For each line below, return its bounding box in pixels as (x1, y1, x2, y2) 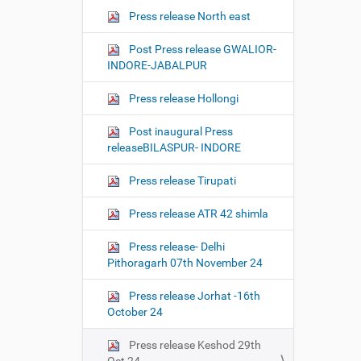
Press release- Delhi (127, 240, 225, 253)
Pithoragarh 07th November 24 (107, 256, 263, 269)
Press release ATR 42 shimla (127, 207, 268, 220)
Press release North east (127, 10, 251, 23)
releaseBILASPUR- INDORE (107, 141, 241, 154)
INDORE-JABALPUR (107, 59, 207, 72)
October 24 (107, 305, 163, 318)
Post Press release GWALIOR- (127, 43, 276, 56)
